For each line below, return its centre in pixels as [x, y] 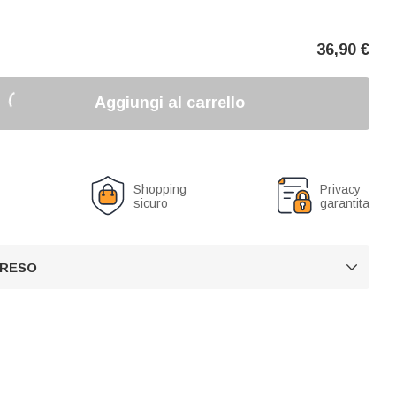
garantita [345, 203]
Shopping [160, 189]
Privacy [340, 189]
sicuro [151, 203]
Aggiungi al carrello [169, 103]
